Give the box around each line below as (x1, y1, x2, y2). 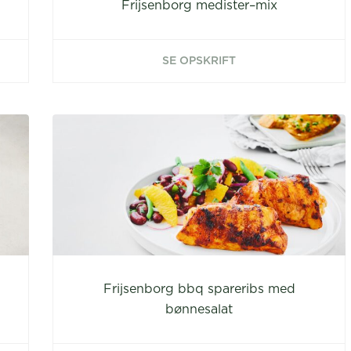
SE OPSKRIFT (162, 56, 236, 67)
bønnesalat (165, 303, 233, 316)
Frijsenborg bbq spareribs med (103, 283, 295, 295)
